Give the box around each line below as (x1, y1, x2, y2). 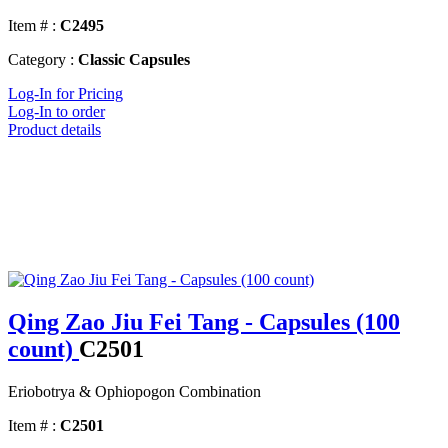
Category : (8, 51, 74, 69)
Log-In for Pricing (8, 85, 123, 103)
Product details (8, 121, 101, 139)
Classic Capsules (78, 51, 190, 69)
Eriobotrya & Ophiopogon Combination (8, 383, 261, 401)
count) (8, 336, 79, 363)
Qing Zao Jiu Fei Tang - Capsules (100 (8, 309, 400, 336)
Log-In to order (8, 103, 105, 121)
